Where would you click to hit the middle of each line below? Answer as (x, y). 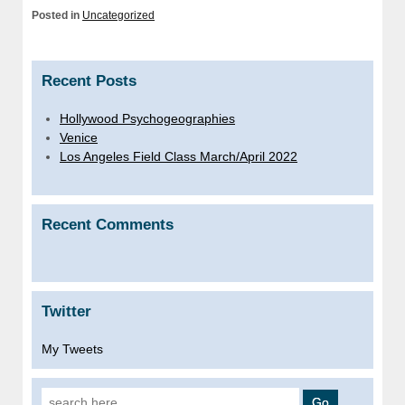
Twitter (66, 312)
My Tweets (72, 349)
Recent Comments (108, 225)
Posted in (57, 16)
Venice (79, 138)
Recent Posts (89, 81)
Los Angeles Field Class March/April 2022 (179, 157)
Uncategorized (118, 16)
